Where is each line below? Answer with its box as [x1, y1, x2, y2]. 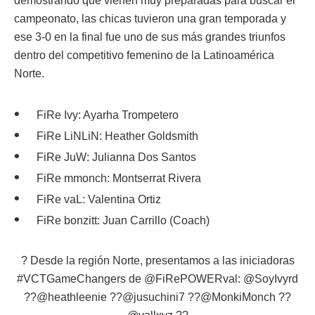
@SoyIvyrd [243, 272, 298, 285]
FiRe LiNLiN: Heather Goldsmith [37, 129, 198, 142]
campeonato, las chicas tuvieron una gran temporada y [14, 12, 286, 25]
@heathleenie [37, 290, 107, 303]
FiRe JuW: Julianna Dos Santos [37, 150, 196, 163]
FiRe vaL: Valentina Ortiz [37, 193, 161, 205]
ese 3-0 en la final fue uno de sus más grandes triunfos [14, 30, 285, 43]
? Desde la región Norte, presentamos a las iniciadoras [20, 254, 295, 266]
